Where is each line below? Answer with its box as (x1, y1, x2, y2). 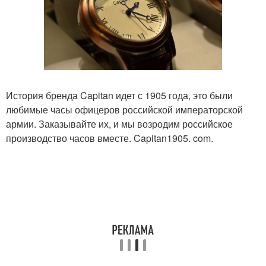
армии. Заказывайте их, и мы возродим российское (6, 117, 233, 131)
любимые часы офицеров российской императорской (6, 103, 243, 117)
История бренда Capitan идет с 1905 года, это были (6, 88, 233, 103)
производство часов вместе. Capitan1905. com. (6, 131, 213, 145)
